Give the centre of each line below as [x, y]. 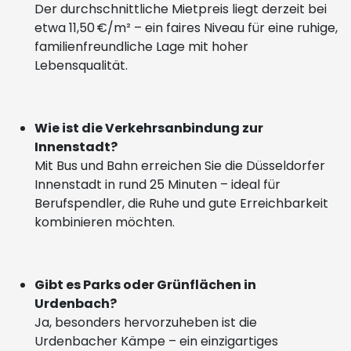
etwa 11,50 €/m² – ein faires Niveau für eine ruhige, [186, 28]
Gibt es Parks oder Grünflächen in [145, 285]
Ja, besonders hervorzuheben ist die [146, 322]
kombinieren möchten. [106, 222]
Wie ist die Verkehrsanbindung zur [149, 128]
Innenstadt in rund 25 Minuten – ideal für [157, 185]
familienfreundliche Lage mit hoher [141, 47]
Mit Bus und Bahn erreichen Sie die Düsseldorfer [180, 166]
